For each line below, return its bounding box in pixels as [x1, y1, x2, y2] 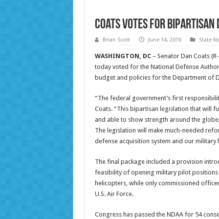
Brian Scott [102, 37, 130, 44]
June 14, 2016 [148, 37, 181, 44]
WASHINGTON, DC [94, 52, 151, 60]
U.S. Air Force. [94, 190, 133, 198]
